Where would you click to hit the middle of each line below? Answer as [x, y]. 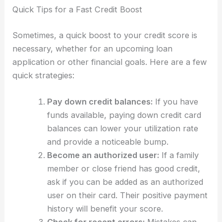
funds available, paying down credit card [124, 115]
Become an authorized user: [103, 155]
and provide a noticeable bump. [108, 141]
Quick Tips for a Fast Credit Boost [78, 10]
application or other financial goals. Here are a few [110, 62]
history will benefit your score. [105, 208]
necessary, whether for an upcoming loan [93, 48]
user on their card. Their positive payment [127, 195]
